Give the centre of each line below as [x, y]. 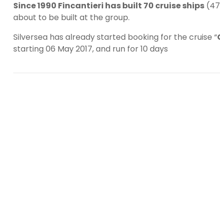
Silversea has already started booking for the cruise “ [115, 37]
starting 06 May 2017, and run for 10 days [91, 49]
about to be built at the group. [71, 18]
